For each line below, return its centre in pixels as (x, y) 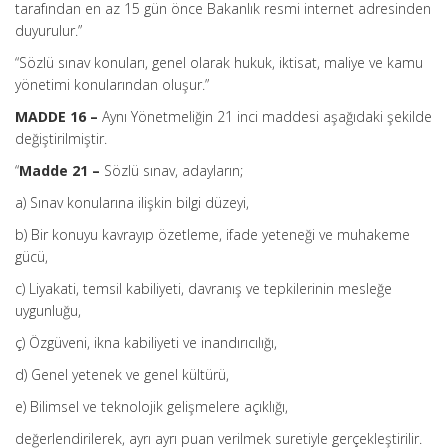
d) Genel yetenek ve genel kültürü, (122, 374)
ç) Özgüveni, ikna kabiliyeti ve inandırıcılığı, (146, 342)
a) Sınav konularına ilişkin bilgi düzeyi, (132, 202)
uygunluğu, (48, 310)
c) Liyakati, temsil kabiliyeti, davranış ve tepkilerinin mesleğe (203, 288)
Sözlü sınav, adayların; (173, 170)
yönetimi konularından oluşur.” (112, 84)
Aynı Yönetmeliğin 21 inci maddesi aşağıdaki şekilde (267, 116)
